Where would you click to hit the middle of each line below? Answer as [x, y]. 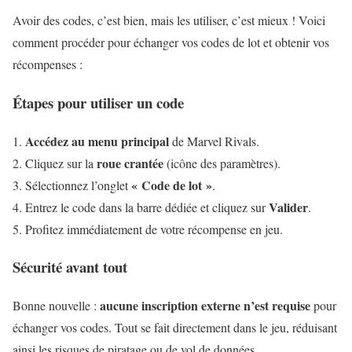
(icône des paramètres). [222, 163]
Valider [288, 207]
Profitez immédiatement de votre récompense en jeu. [154, 229]
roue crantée [130, 163]
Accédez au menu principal [97, 141]
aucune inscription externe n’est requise [205, 305]
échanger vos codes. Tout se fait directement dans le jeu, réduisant [175, 327]
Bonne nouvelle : [56, 305]
